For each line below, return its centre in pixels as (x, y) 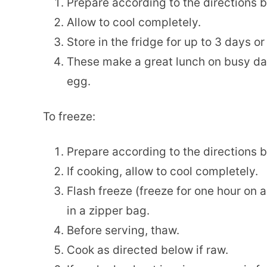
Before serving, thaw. (123, 231)
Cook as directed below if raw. (148, 250)
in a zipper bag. (108, 211)
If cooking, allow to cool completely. (162, 172)
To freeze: (69, 117)
